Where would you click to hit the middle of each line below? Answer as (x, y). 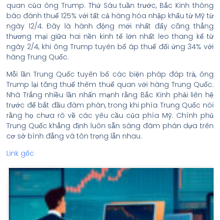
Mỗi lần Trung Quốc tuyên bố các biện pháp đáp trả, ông (110, 74)
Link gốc (20, 153)
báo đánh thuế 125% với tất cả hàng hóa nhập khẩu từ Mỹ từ (110, 16)
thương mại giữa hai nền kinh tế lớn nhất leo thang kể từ (110, 36)
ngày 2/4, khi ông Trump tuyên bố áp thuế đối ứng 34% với (110, 47)
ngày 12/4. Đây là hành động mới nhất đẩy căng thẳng (110, 26)
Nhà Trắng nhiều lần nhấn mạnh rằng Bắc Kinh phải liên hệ (110, 95)
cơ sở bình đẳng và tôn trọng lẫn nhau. (74, 136)
